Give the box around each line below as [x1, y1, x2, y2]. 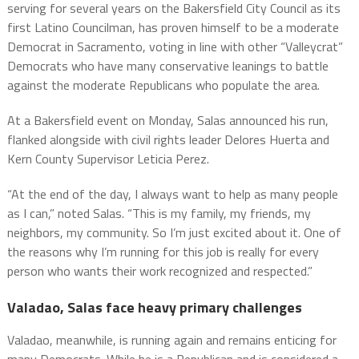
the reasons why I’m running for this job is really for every [6, 242, 319, 262]
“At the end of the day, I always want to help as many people [6, 184, 338, 204]
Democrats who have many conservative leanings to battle [6, 56, 329, 76]
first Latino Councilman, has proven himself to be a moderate [6, 18, 339, 38]
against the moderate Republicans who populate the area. [6, 75, 320, 95]
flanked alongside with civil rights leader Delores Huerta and [6, 130, 329, 150]
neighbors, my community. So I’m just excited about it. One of [6, 223, 341, 243]
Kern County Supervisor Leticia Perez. [6, 149, 209, 169]
